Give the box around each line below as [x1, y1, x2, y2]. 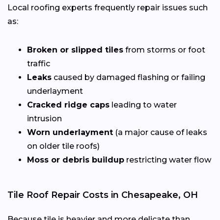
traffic [27, 58, 50, 68]
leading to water [110, 100, 177, 110]
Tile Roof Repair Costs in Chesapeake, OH [7, 189, 198, 200]
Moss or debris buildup [27, 155, 124, 165]
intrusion [27, 113, 62, 123]
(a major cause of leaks [113, 127, 207, 137]
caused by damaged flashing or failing [52, 72, 205, 82]
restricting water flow [124, 155, 211, 165]
